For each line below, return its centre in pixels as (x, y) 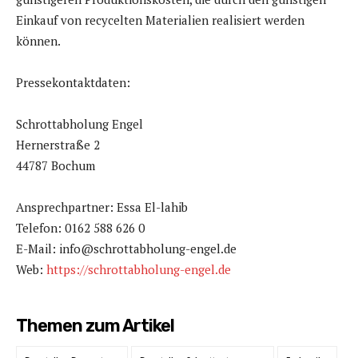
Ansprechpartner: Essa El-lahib (102, 207)
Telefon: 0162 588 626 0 (80, 228)
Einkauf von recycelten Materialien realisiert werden (160, 20)
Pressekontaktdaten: (73, 83)
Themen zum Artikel (95, 326)
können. (38, 41)
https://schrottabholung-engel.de (139, 270)
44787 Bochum (56, 166)
